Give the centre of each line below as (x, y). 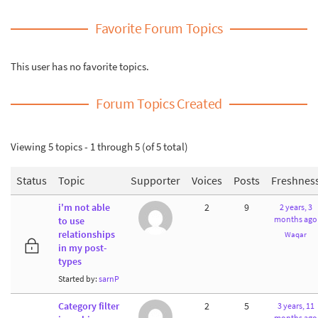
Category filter (89, 306)
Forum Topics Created (159, 103)
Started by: (78, 278)
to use (71, 221)
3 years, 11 (296, 305)
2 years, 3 (296, 207)
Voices (207, 180)
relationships (87, 234)
